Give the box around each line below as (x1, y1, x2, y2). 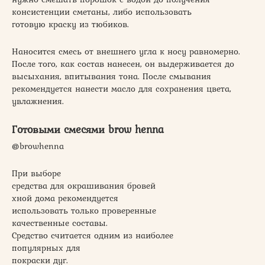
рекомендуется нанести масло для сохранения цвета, (12, 82, 231, 96)
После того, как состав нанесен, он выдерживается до (12, 57, 234, 71)
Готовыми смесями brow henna (12, 121, 164, 138)
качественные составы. (12, 216, 108, 230)
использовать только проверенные (12, 204, 156, 218)
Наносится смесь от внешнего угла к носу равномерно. (12, 45, 240, 59)
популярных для (12, 241, 80, 255)
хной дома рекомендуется (12, 192, 118, 205)
